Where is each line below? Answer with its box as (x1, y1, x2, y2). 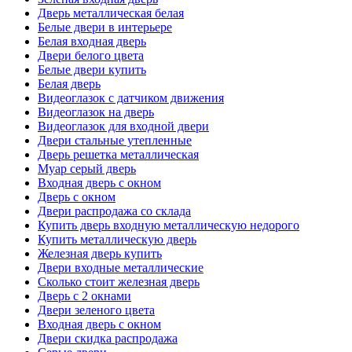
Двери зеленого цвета (38, 302, 155, 317)
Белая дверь (38, 76, 101, 90)
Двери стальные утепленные (38, 133, 192, 147)
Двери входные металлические (38, 260, 203, 274)
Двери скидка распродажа (38, 331, 178, 345)
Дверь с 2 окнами (38, 288, 131, 302)
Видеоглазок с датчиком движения (38, 90, 224, 104)
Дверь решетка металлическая (38, 147, 199, 161)
